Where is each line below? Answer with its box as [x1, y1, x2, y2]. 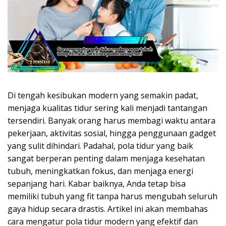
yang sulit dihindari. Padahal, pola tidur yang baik [8, 140, 193, 152]
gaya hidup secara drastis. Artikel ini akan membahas [8, 203, 208, 215]
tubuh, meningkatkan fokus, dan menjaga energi [8, 165, 193, 177]
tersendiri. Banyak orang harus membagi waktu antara [8, 115, 215, 127]
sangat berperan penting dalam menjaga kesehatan [8, 153, 205, 164]
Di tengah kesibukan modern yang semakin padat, [8, 90, 198, 101]
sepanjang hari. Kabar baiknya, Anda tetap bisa [8, 178, 186, 190]
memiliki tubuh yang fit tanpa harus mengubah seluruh [8, 191, 217, 202]
